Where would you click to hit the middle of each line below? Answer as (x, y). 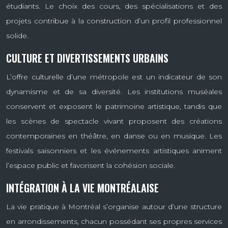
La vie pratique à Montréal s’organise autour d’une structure (114, 206)
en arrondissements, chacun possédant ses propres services (114, 221)
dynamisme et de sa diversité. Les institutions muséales (114, 91)
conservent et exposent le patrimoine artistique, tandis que (114, 106)
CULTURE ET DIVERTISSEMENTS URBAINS (87, 58)
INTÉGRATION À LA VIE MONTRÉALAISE (82, 188)
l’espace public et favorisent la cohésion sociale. (91, 165)
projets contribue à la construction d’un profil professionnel (114, 21)
